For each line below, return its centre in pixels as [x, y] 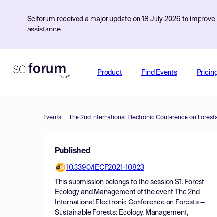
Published [73, 151]
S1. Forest [190, 182]
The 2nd [187, 192]
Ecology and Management [95, 192]
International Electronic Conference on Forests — [130, 202]
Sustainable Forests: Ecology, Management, [122, 213]
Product [109, 73]
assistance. [45, 30]
